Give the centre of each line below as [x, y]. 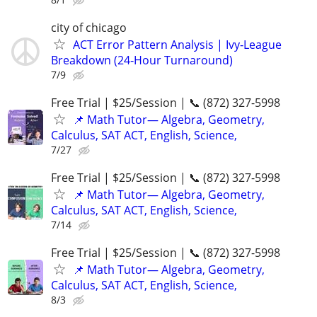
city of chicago [89, 27]
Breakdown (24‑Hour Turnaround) [142, 60]
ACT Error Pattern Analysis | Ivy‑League [177, 44]
